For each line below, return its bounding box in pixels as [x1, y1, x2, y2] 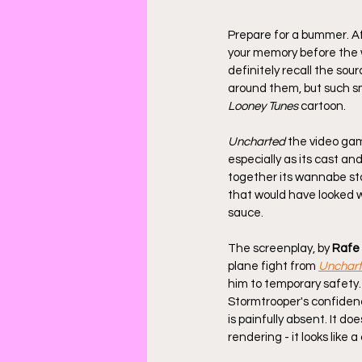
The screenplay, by [228, 242, 332, 255]
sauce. [228, 206, 266, 219]
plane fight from [228, 259, 318, 272]
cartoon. [298, 99, 346, 112]
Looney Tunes [228, 99, 298, 112]
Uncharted [228, 135, 285, 148]
